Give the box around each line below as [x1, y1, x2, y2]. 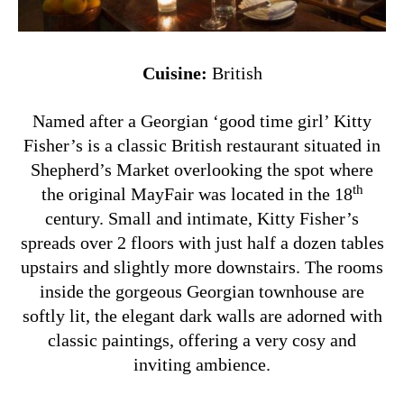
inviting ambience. [133, 354, 271, 375]
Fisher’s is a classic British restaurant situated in [23, 135, 381, 156]
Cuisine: [142, 63, 212, 84]
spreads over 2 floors [20, 233, 179, 253]
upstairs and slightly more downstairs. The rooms [21, 257, 383, 278]
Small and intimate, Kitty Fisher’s [108, 208, 359, 229]
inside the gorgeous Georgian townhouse [40, 281, 342, 302]
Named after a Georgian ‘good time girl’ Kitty [32, 111, 372, 132]
